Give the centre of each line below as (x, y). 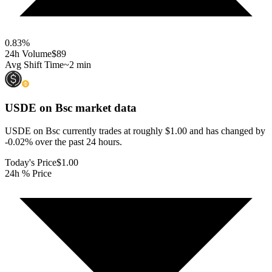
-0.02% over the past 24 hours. (63, 142)
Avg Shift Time (34, 64)
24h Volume (28, 53)
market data (104, 107)
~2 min (77, 64)
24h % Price (28, 174)
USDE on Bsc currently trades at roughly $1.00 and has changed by (135, 131)
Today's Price (31, 163)
